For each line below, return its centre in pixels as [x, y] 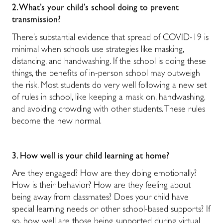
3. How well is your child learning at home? [91, 157]
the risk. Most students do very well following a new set [109, 86]
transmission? [36, 21]
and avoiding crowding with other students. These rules [109, 110]
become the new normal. [57, 122]
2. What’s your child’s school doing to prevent [95, 9]
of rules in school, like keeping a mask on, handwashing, [109, 98]
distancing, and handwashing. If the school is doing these [109, 62]
